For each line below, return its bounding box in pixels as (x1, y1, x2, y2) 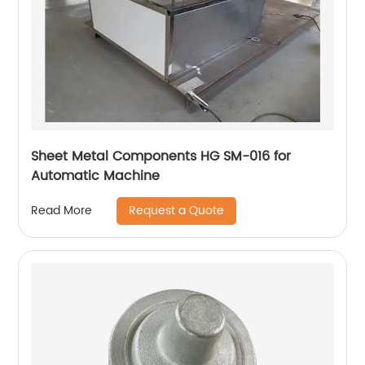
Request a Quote (129, 200, 225, 220)
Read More (31, 201, 93, 221)
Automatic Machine (31, 165, 161, 187)
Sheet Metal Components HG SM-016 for (31, 145, 292, 167)
